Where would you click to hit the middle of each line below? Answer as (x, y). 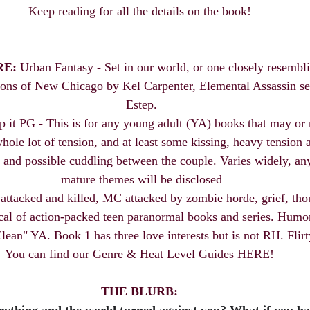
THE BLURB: (139, 292)
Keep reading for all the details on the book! (141, 11)
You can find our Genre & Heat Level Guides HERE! (139, 254)
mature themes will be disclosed (141, 180)
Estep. (141, 105)
